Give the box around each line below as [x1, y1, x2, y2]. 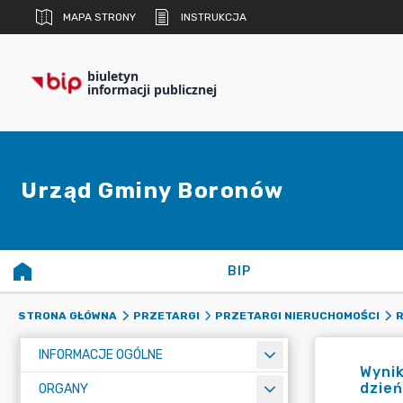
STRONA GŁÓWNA [18, 309, 117, 322]
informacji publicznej [87, 81, 217, 98]
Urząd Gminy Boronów [21, 178, 284, 203]
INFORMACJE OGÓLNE [39, 347, 163, 363]
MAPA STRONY [63, 11, 136, 23]
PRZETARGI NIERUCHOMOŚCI [215, 309, 380, 322]
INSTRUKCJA [181, 11, 246, 23]
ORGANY [39, 381, 88, 397]
